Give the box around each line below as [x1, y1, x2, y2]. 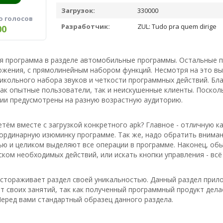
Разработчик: [61, 22, 110, 31]
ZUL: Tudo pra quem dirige [136, 22, 217, 31]
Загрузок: [61, 6, 95, 15]
